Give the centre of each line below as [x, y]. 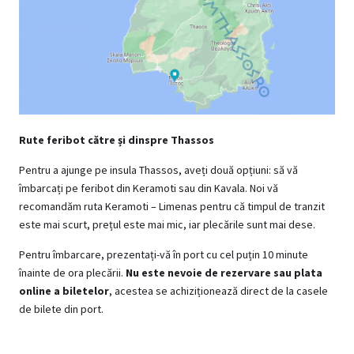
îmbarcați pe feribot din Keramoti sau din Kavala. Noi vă [149, 188]
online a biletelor [64, 291]
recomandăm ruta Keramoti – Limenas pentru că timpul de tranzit [172, 207]
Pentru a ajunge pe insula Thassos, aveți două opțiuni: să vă [158, 170]
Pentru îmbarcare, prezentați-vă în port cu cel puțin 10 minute [164, 255]
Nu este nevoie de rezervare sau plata [224, 273]
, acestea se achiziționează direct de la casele [218, 291]
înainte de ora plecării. [72, 273]
